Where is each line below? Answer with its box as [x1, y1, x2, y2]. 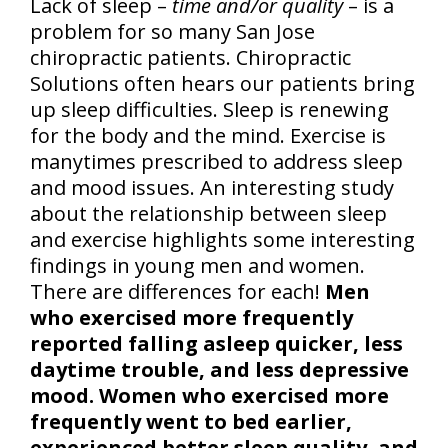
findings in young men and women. [30, 252, 365, 280]
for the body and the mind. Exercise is [30, 122, 386, 150]
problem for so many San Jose [30, 18, 315, 46]
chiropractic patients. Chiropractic [30, 44, 351, 72]
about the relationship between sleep [30, 200, 387, 228]
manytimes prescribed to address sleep [30, 148, 403, 176]
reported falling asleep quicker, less [30, 330, 403, 358]
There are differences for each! [30, 278, 325, 306]
